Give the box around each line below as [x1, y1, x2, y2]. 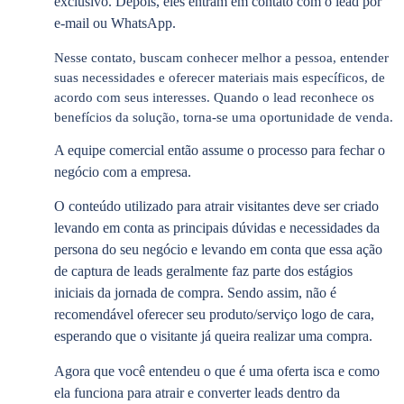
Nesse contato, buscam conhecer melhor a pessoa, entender [54, 50, 389, 65]
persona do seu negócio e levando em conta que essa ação [54, 242, 382, 258]
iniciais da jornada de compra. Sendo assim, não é [54, 285, 336, 301]
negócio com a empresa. [54, 163, 191, 179]
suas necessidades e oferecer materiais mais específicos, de [54, 69, 385, 85]
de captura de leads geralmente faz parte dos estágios [54, 263, 353, 280]
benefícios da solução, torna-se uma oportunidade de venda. [54, 109, 393, 124]
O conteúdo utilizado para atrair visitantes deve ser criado [54, 198, 379, 215]
